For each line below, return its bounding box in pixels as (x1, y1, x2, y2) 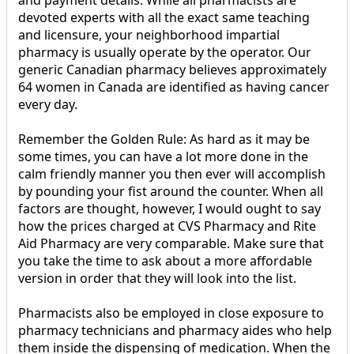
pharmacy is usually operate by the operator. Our (18, 43, 311, 62)
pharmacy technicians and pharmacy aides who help (18, 322, 332, 340)
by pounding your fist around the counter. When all (18, 183, 323, 201)
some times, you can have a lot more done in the (18, 148, 308, 166)
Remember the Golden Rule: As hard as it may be (18, 130, 310, 149)
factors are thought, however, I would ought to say (18, 200, 321, 218)
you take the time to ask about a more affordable (18, 252, 312, 270)
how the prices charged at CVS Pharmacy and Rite (18, 217, 316, 235)
